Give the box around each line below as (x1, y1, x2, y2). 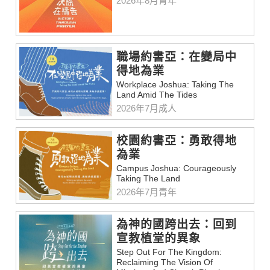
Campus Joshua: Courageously (116, 163, 237, 174)
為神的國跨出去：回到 (116, 218, 237, 231)
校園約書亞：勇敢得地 (116, 134, 237, 148)
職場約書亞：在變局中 (116, 51, 237, 64)
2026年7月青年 (116, 187, 177, 198)
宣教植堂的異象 (116, 232, 201, 245)
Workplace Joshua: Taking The (116, 80, 234, 90)
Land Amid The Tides (116, 90, 198, 100)
